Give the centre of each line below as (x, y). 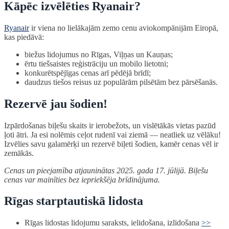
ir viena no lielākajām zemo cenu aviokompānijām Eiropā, (124, 28)
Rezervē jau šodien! (56, 104)
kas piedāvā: (24, 37)
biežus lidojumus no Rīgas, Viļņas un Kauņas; (99, 54)
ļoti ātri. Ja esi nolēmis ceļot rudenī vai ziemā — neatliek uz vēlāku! (112, 134)
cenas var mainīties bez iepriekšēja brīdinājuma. (82, 179)
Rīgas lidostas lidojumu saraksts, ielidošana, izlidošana (113, 223)
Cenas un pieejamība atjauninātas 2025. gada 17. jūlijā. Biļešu (106, 170)
